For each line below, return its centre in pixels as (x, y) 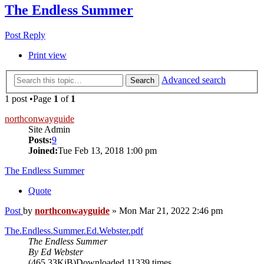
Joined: (43, 151)
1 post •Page (29, 99)
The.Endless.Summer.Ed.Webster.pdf (74, 231)
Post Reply (25, 35)
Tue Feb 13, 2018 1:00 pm (107, 151)
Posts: (40, 140)
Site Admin (49, 130)
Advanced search (194, 80)
